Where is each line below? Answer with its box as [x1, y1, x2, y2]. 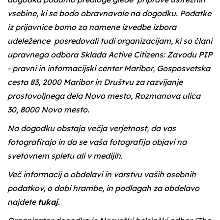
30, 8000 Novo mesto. [7, 105, 89, 114]
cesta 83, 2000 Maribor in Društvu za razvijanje [7, 77, 183, 87]
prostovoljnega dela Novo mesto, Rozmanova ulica [7, 91, 200, 101]
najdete [7, 197, 38, 207]
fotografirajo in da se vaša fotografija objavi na [7, 137, 187, 147]
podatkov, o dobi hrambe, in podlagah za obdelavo [7, 183, 199, 193]
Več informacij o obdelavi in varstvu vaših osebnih [7, 169, 196, 179]
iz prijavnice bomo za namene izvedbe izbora [7, 22, 176, 32]
